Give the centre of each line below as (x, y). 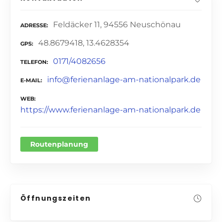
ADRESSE (33, 26)
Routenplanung (59, 144)
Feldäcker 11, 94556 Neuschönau (117, 25)
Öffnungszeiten (56, 198)
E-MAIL (30, 80)
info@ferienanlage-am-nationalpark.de (124, 79)
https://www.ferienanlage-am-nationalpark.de (111, 110)
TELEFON (33, 62)
